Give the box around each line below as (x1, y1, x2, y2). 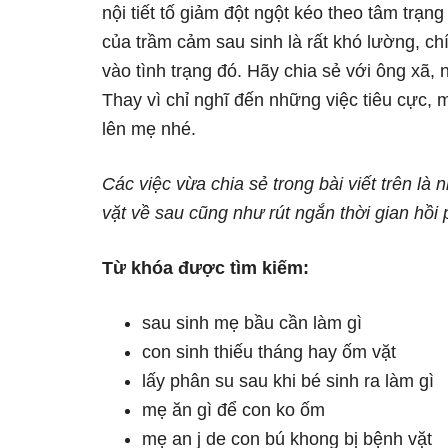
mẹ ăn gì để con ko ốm (142, 400, 325, 420)
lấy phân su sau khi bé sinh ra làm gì (142, 371, 434, 391)
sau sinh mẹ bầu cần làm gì (142, 313, 362, 333)
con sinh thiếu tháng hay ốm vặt (142, 342, 396, 362)
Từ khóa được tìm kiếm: (102, 258, 309, 278)
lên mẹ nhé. (102, 119, 196, 139)
